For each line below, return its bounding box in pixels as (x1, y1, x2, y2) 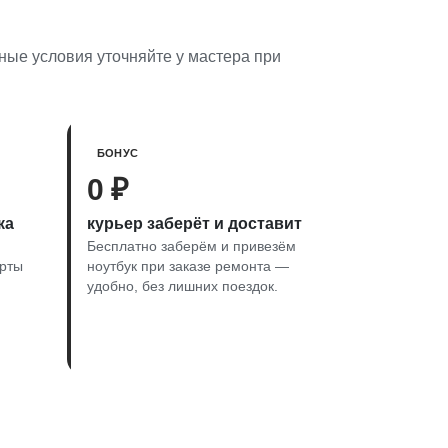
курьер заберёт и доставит (87, 214, 302, 232)
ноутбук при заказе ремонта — (87, 258, 289, 274)
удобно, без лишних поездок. (87, 278, 278, 294)
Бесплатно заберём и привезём (87, 238, 296, 254)
